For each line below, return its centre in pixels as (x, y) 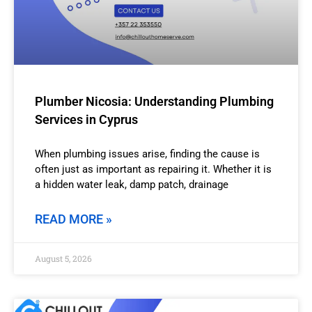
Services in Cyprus (86, 119)
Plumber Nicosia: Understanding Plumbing (154, 101)
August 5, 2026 (63, 258)
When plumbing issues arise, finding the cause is (147, 154)
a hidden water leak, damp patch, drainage (132, 184)
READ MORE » (73, 219)
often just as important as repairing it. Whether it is (153, 169)
